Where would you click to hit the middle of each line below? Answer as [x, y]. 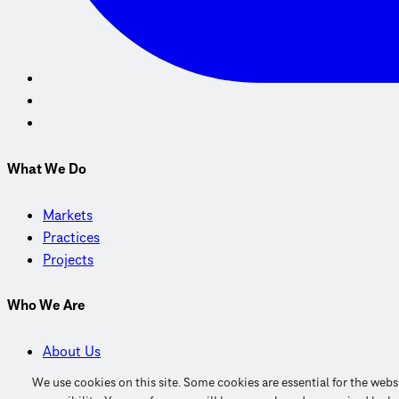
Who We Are [46, 306]
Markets [68, 215]
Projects [68, 260]
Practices [71, 237]
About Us [72, 351]
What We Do [47, 169]
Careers [66, 374]
